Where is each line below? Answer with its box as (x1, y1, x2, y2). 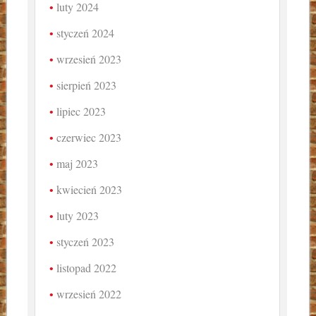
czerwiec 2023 (56, 130, 122, 145)
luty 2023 (56, 208, 99, 224)
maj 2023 (56, 156, 99, 171)
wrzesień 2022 (56, 286, 122, 302)
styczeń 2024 (56, 25, 115, 41)
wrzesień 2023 (56, 51, 122, 67)
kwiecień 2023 (56, 182, 123, 197)
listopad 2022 (56, 260, 117, 276)
